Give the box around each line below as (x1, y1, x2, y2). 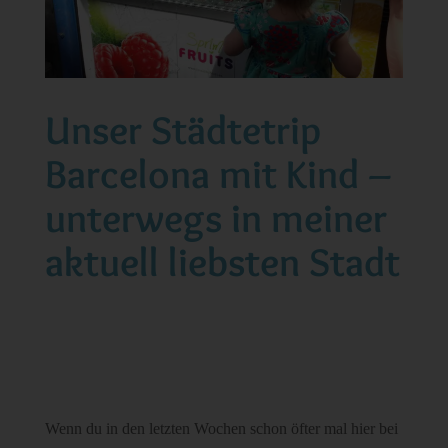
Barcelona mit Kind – (44, 148, 392, 198)
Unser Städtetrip (44, 104, 321, 154)
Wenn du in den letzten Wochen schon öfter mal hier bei (44, 419, 398, 437)
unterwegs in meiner (44, 192, 387, 242)
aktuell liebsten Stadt (44, 236, 400, 286)
